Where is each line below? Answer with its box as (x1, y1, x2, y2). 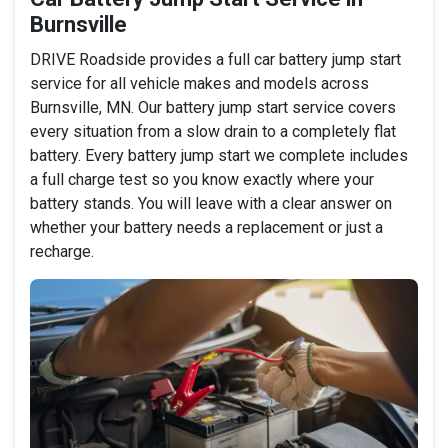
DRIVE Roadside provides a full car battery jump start (30, 49, 401, 69)
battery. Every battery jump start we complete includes (30, 145, 408, 165)
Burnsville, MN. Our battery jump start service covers (30, 97, 396, 117)
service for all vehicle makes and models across (30, 73, 369, 93)
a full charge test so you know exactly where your (30, 169, 374, 189)
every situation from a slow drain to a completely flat (30, 121, 396, 141)
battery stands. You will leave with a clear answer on (30, 193, 392, 213)
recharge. (30, 241, 94, 261)
